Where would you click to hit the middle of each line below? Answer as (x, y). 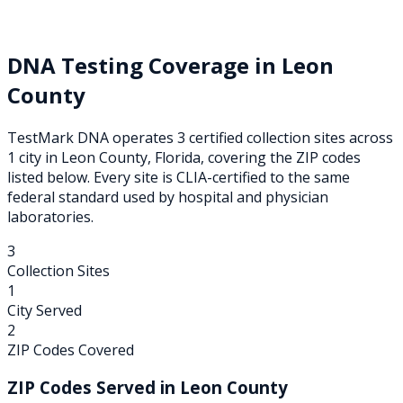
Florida (178, 157)
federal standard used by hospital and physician (168, 197)
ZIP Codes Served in (94, 388)
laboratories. (50, 216)
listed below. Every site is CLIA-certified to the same (179, 177)
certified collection (248, 137)
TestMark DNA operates (92, 137)
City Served (45, 310)
